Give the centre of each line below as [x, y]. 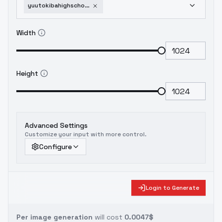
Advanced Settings [56, 125]
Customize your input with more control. [86, 134]
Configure [55, 147]
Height [27, 73]
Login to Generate [172, 188]
